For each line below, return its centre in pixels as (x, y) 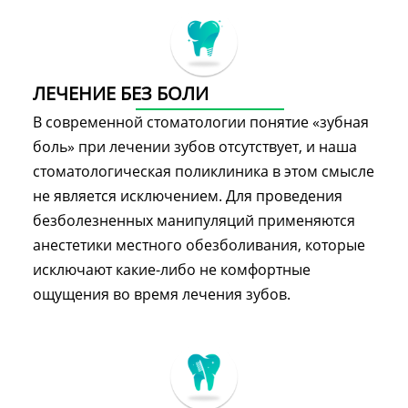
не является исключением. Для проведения (188, 195)
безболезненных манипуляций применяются (194, 220)
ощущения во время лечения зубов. (162, 294)
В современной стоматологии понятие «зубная (201, 122)
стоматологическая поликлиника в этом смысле (204, 171)
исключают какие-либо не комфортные (172, 269)
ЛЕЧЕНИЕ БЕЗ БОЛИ (121, 93)
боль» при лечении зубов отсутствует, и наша (195, 146)
